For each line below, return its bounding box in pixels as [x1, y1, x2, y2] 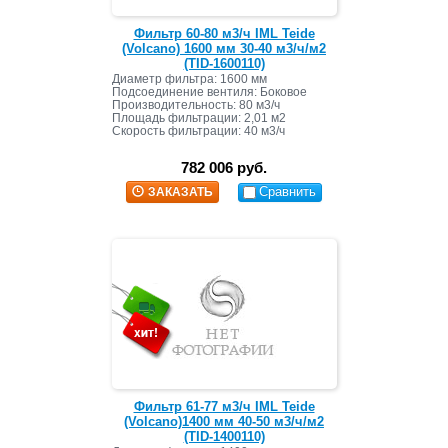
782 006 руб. [181, 159, 267, 177]
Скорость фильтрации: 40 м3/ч [111, 123, 285, 138]
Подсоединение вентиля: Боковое [111, 84, 307, 99]
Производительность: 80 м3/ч [111, 97, 280, 112]
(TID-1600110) [183, 55, 265, 71]
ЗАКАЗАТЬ [147, 185, 213, 200]
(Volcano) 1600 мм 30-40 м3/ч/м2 [122, 40, 326, 56]
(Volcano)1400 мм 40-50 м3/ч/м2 [124, 414, 324, 430]
